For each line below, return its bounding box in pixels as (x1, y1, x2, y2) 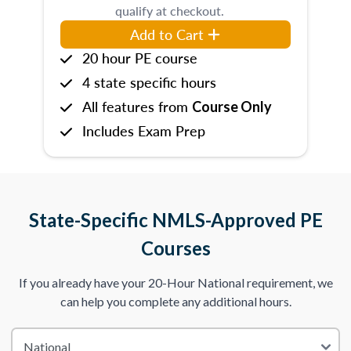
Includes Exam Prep (82, 121, 205, 140)
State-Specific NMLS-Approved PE (28, 208, 323, 231)
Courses (140, 237, 211, 259)
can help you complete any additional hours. (60, 294, 291, 309)
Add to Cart (130, 24, 204, 44)
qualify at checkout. (114, 2, 224, 20)
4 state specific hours (82, 72, 216, 92)
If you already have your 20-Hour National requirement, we (18, 275, 333, 290)
